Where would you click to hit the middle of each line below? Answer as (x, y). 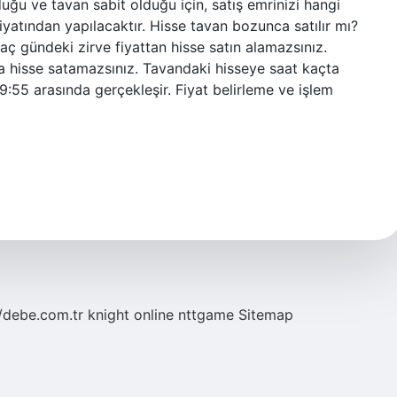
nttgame (206, 315)
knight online (131, 315)
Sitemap (266, 315)
